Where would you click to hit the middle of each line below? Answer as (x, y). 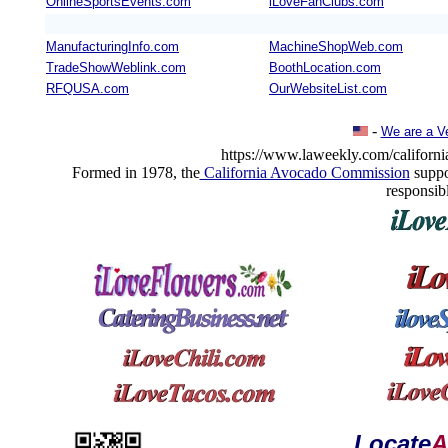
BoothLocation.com (325, 67)
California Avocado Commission (304, 172)
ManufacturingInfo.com (112, 46)
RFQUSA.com (87, 88)
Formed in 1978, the (135, 172)
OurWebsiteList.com (328, 88)
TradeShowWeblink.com (116, 67)
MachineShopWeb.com (336, 46)
